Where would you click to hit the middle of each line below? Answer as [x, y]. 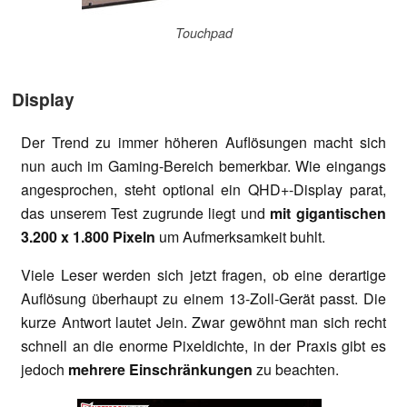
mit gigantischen [328, 213]
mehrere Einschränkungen [162, 370]
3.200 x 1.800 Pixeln [88, 237]
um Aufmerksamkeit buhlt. [240, 237]
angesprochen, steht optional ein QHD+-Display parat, [203, 190]
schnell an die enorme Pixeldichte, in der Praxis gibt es [203, 346]
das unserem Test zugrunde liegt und [146, 213]
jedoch [45, 370]
